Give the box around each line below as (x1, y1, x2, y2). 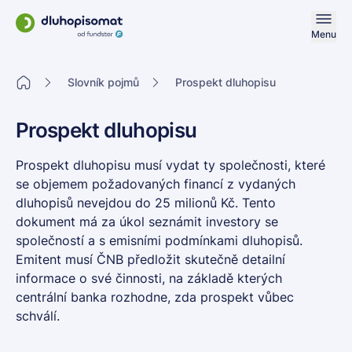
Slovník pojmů (68, 75, 139, 89)
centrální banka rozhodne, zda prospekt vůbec (16, 289, 294, 305)
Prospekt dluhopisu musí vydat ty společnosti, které (16, 157, 325, 173)
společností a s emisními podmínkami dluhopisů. (16, 233, 302, 248)
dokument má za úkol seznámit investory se (16, 214, 278, 229)
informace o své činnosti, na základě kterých (16, 270, 282, 286)
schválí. (16, 308, 60, 324)
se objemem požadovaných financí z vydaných (16, 176, 295, 192)
